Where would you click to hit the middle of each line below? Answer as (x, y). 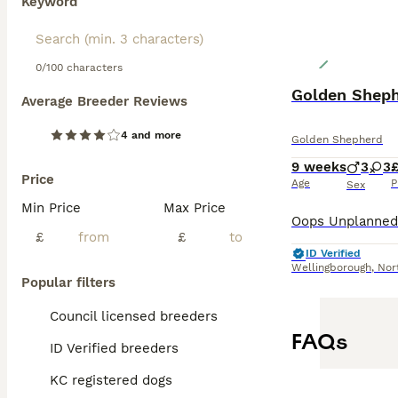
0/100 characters (79, 68)
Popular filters (68, 283)
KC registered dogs (111, 380)
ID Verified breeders (114, 348)
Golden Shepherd (337, 139)
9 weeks (319, 167)
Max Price (195, 208)
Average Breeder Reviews (104, 101)
